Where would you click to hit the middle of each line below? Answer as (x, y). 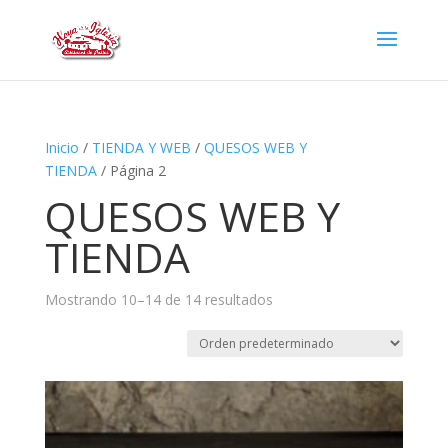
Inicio (61, 147)
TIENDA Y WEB (141, 147)
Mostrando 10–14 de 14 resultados (158, 299)
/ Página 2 (131, 170)
